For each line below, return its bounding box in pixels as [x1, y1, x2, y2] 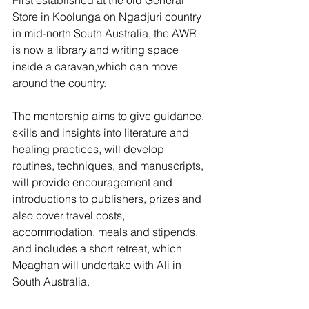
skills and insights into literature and [12, 126, 192, 140]
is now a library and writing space [12, 43, 181, 57]
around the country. [12, 76, 106, 90]
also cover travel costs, [12, 208, 128, 223]
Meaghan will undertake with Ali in [12, 258, 184, 272]
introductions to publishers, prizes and [12, 192, 204, 206]
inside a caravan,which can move [12, 59, 181, 74]
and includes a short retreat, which [12, 241, 185, 256]
